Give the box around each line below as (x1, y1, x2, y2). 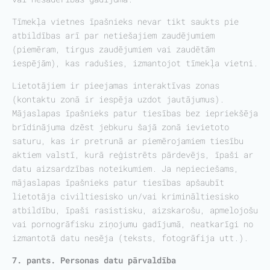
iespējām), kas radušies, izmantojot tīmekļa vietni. (12, 57, 258, 69)
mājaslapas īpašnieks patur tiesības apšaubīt (12, 177, 224, 188)
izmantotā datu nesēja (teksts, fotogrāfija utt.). (12, 232, 248, 243)
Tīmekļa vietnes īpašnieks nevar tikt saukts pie (12, 16, 239, 27)
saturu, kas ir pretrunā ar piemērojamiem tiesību (12, 135, 243, 146)
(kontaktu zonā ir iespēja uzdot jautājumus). (12, 93, 224, 105)
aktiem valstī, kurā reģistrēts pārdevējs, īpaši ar (12, 149, 253, 160)
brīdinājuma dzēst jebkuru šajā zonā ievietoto (12, 121, 229, 133)
